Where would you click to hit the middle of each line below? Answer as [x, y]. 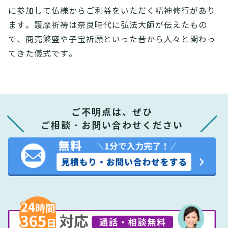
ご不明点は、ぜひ [112, 112]
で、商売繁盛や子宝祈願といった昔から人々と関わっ [112, 39]
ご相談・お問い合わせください [112, 125]
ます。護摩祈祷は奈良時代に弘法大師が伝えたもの [108, 25]
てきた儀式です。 [43, 54]
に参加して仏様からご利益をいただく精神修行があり [112, 11]
